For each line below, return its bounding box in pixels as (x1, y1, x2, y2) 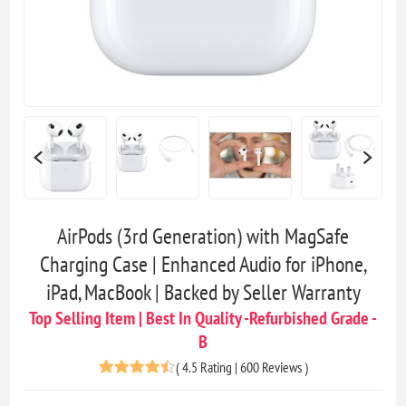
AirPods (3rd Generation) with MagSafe (57, 221, 349, 250)
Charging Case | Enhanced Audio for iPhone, (39, 249, 367, 278)
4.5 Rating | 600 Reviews (181, 357, 302, 376)
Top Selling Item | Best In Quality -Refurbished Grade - (29, 305, 377, 330)
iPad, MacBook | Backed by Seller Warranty (45, 277, 361, 306)
